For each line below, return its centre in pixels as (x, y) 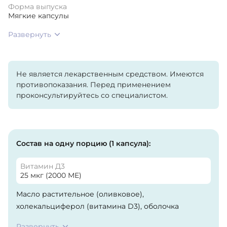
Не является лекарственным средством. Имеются (110, 74)
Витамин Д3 (43, 166)
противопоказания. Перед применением (93, 84)
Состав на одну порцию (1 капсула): (83, 143)
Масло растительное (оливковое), (80, 194)
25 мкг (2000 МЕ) (51, 175)
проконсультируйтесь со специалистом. (92, 95)
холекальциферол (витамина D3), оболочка (98, 206)
